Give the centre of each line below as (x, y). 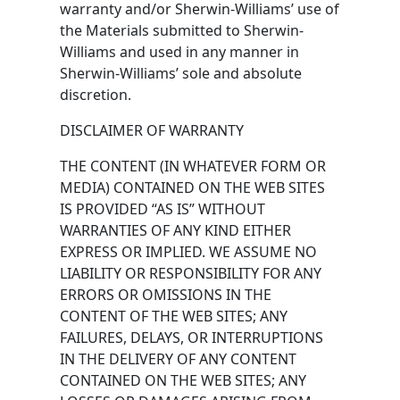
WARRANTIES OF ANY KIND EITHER (176, 230)
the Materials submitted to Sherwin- (182, 30)
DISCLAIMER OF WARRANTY (152, 130)
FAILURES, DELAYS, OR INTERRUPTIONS (192, 337)
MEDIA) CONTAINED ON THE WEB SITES (193, 187)
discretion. (96, 94)
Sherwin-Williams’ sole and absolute (181, 73)
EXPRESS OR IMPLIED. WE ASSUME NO (189, 251)
